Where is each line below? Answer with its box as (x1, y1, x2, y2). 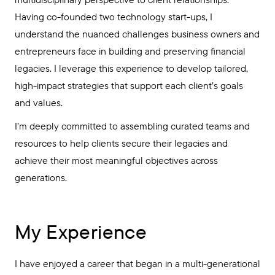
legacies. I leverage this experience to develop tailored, (15, 62, 248, 74)
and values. (15, 96, 63, 109)
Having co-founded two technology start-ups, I (15, 10, 212, 23)
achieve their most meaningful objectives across (15, 154, 218, 166)
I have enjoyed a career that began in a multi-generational (15, 257, 260, 269)
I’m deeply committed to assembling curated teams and (15, 120, 250, 132)
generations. (15, 171, 67, 184)
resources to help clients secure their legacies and (15, 137, 228, 149)
